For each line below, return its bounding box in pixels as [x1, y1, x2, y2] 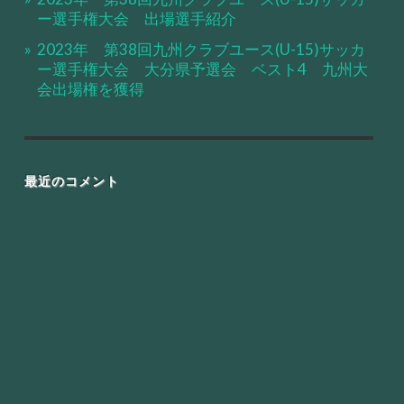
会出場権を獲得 [36, 79, 144, 99]
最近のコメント [23, 173, 119, 190]
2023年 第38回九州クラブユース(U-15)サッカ [36, 40, 365, 60]
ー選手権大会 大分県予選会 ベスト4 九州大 [36, 60, 368, 79]
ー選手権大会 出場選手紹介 [36, 9, 236, 29]
